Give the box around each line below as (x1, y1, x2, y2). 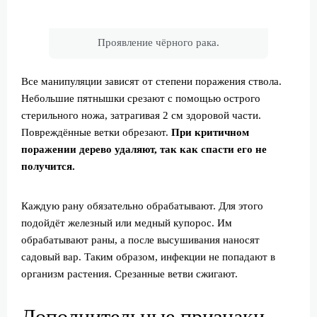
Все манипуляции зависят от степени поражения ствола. (21, 76, 282, 88)
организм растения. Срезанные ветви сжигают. (21, 268, 238, 280)
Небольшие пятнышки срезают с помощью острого (21, 93, 260, 105)
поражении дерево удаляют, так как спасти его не (21, 144, 267, 156)
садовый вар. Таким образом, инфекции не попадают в (21, 251, 275, 263)
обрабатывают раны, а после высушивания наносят (21, 234, 260, 246)
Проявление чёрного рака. (98, 37, 219, 49)
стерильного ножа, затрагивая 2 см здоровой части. (21, 110, 261, 122)
